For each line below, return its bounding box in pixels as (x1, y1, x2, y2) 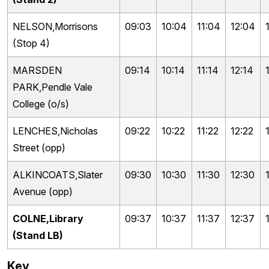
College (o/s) (13, 98, 69, 110)
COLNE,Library (13, 213, 83, 225)
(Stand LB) (13, 229, 63, 241)
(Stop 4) (13, 37, 50, 49)
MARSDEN (13, 64, 62, 76)
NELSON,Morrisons (13, 20, 98, 32)
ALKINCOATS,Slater (13, 169, 103, 181)
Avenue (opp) (13, 186, 73, 198)
